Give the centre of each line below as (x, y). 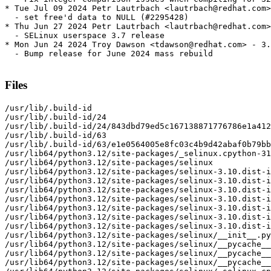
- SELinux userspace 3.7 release (85, 36)
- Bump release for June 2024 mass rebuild (109, 54)
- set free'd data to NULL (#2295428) (97, 18)
